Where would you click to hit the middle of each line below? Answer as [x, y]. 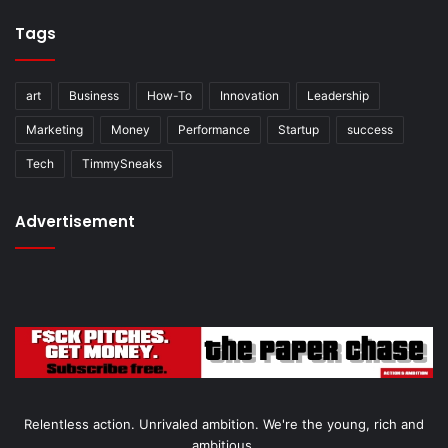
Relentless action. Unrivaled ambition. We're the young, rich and [224, 424]
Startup [298, 129]
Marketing [54, 129]
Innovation [249, 95]
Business [94, 95]
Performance [214, 129]
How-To [169, 95]
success [370, 129]
